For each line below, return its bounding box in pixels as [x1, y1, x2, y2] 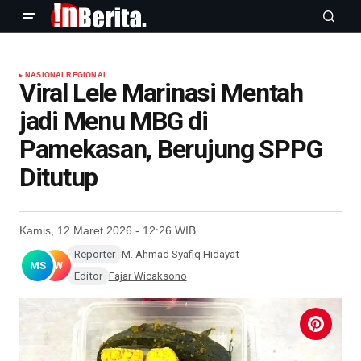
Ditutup [19, 162, 98, 193]
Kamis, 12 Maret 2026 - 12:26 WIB [19, 224, 196, 237]
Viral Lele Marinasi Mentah [19, 77, 303, 108]
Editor [73, 270, 102, 282]
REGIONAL [66, 71, 108, 79]
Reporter [73, 248, 115, 260]
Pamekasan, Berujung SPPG [19, 134, 322, 164]
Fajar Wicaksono [108, 270, 187, 282]
